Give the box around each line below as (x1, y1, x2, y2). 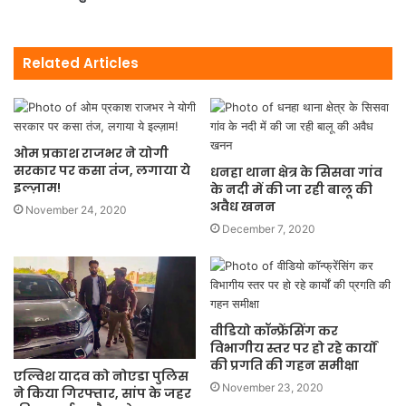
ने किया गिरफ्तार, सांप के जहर (14, 384, 191, 403)
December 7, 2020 (222, 222, 315, 236)
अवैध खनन (210, 198, 275, 216)
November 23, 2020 (222, 381, 324, 394)
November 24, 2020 (25, 203, 127, 217)
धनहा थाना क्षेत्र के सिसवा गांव (210, 163, 382, 181)
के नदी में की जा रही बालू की (210, 180, 372, 198)
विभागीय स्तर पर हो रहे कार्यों (210, 339, 377, 357)
